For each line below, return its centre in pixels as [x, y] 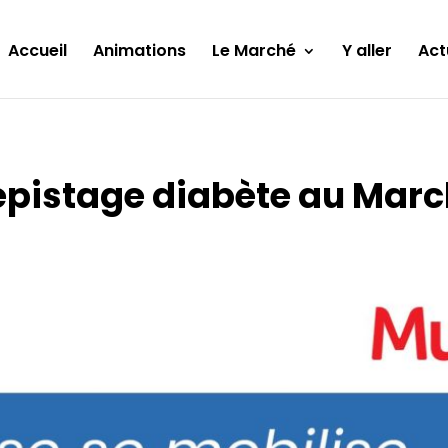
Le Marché [253, 50]
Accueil [37, 50]
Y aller [366, 50]
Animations [139, 50]
